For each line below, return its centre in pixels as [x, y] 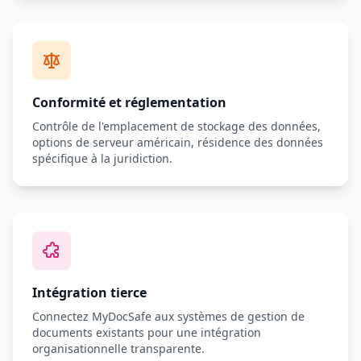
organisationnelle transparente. [118, 349]
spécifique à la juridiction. [102, 158]
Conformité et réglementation [129, 102]
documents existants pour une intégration [147, 332]
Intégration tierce [89, 293]
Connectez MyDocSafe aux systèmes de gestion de [168, 316]
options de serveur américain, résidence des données [178, 142]
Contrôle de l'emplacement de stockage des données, [176, 126]
